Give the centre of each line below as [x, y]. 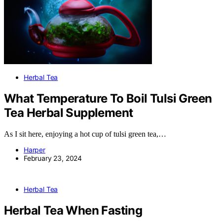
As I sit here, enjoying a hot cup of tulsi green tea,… [85, 134]
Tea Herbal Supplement [69, 112]
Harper [35, 149]
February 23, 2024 [53, 158]
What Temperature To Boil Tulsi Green [108, 98]
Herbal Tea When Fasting [73, 210]
